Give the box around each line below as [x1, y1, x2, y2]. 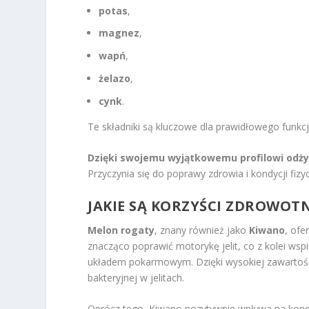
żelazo [99, 71, 131, 85]
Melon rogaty [88, 223, 155, 237]
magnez [99, 26, 140, 40]
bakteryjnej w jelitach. [88, 270, 185, 284]
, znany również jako [154, 223, 250, 237]
